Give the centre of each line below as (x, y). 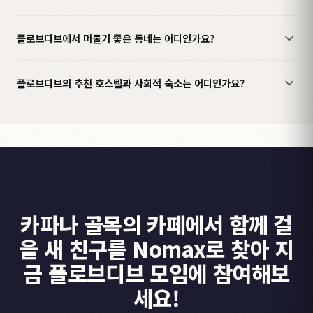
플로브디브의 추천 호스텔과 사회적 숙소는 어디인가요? (131, 83)
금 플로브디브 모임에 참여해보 (156, 272)
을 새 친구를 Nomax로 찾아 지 (156, 248)
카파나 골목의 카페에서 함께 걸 (156, 224)
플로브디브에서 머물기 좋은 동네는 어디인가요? (116, 38)
